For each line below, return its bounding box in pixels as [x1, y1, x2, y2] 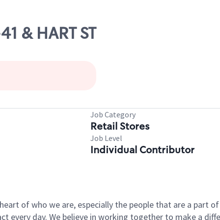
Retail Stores [90, 120, 149, 133]
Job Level [90, 133, 122, 143]
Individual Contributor [90, 143, 194, 156]
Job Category [90, 110, 136, 119]
